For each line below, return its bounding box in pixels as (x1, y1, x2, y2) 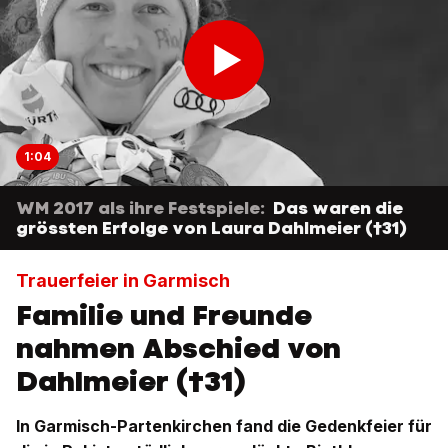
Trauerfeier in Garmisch (16, 270, 230, 291)
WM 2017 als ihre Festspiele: (16, 197, 265, 219)
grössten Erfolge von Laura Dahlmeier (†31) (16, 217, 407, 239)
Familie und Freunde (16, 296, 312, 334)
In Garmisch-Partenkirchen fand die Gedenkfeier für (16, 416, 432, 436)
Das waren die (273, 197, 403, 219)
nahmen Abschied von (16, 329, 341, 367)
